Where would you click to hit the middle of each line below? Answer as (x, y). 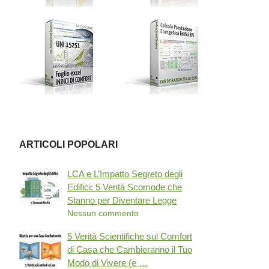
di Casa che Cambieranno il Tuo (130, 249)
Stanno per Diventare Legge (122, 200)
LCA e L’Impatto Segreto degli (125, 174)
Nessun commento (103, 213)
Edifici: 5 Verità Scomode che (125, 187)
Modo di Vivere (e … (108, 263)
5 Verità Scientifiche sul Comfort (130, 236)
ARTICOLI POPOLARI (69, 144)
